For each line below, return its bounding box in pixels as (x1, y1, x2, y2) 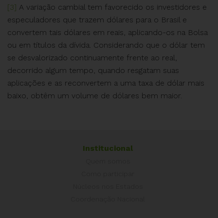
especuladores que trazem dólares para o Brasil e (7, 15, 187, 24)
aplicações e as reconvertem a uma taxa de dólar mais (7, 78, 204, 88)
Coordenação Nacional (71, 195, 145, 203)
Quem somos (85, 157, 130, 165)
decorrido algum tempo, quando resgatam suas (7, 65, 179, 75)
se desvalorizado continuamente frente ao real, (7, 53, 177, 62)
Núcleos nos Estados (73, 182, 143, 190)
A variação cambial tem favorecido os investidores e (17, 2, 207, 12)
